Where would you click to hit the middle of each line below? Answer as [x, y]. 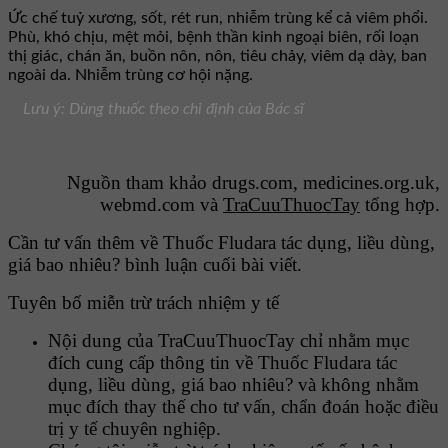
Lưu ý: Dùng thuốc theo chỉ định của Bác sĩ [163, 109]
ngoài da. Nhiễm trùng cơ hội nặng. [130, 75]
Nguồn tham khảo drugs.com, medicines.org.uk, [253, 183]
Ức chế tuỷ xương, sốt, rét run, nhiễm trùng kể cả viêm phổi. [218, 18]
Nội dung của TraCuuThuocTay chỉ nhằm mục [228, 341]
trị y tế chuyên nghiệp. [134, 429]
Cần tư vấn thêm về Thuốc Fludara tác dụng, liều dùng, [221, 243]
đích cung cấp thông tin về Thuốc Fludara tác [222, 363]
